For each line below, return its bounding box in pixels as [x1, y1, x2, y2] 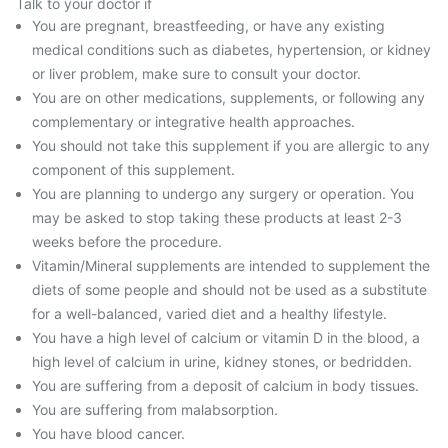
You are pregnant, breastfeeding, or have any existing [32, 17, 385, 34]
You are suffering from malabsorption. [32, 401, 278, 418]
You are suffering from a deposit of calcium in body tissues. [32, 377, 419, 394]
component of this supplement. [32, 161, 235, 178]
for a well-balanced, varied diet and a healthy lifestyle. [32, 305, 387, 322]
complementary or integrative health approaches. [32, 113, 355, 130]
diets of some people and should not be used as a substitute [32, 281, 427, 298]
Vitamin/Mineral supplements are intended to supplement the [32, 257, 430, 274]
